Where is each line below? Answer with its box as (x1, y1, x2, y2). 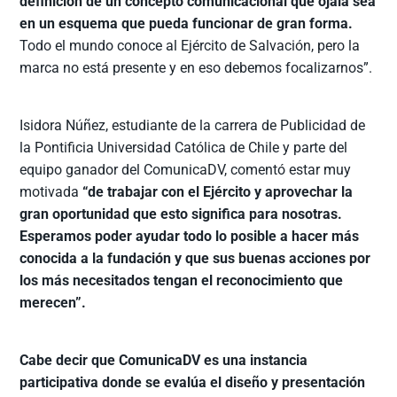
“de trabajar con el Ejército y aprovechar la (82, 183, 354, 201)
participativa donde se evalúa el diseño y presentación (19, 374, 366, 392)
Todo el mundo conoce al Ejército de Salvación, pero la (19, 37, 361, 55)
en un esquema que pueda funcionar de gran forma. (19, 15, 354, 33)
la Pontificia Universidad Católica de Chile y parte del (19, 139, 348, 157)
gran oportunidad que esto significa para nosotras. (19, 206, 343, 223)
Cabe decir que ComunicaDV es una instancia (19, 352, 308, 370)
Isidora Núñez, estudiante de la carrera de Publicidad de (19, 117, 366, 135)
